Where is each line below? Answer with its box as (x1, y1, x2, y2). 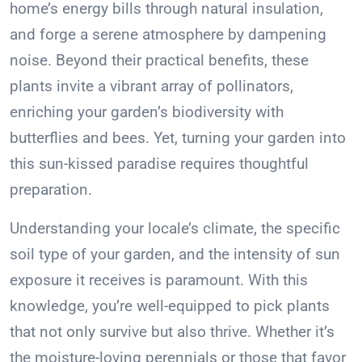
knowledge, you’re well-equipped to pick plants (10, 297, 330, 316)
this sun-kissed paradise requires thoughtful (10, 154, 309, 174)
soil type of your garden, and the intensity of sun (10, 245, 340, 264)
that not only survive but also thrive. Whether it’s (10, 322, 335, 342)
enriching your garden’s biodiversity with (10, 103, 284, 122)
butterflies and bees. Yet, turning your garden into (10, 128, 346, 148)
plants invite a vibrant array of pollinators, (10, 77, 293, 96)
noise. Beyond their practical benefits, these (10, 51, 309, 70)
